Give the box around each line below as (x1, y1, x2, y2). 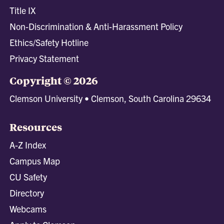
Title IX (9, 4, 36, 16)
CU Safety (9, 171, 47, 183)
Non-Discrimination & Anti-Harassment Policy (9, 20, 183, 32)
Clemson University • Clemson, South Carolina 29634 (9, 92, 211, 104)
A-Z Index (9, 139, 46, 151)
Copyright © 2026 (9, 73, 98, 88)
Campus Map (9, 155, 60, 167)
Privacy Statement (9, 52, 79, 64)
